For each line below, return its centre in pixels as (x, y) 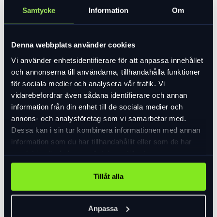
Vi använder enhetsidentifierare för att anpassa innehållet (107, 60)
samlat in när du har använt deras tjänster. (83, 153)
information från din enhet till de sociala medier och (97, 107)
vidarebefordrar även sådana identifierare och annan (99, 95)
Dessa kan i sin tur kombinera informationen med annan (106, 130)
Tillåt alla (108, 176)
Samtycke (39, 10)
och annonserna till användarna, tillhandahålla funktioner (106, 72)
